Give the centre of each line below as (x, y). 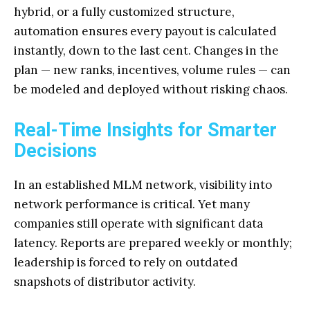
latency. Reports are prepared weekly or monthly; (153, 243)
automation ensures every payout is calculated (145, 31)
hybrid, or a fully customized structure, (124, 12)
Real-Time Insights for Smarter (145, 130)
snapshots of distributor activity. (105, 282)
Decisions (55, 151)
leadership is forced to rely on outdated (126, 262)
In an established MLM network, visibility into (143, 185)
